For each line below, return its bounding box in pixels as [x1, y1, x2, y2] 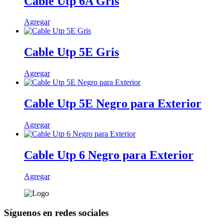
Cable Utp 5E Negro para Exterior [24, 97, 201, 110]
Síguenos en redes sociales [4, 207, 108, 218]
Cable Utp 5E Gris [24, 45, 119, 59]
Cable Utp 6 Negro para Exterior [24, 148, 193, 161]
